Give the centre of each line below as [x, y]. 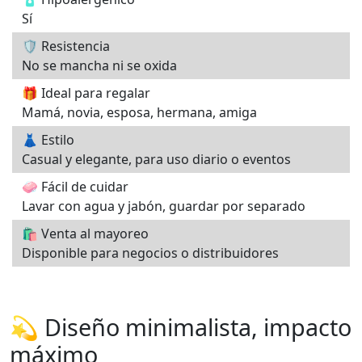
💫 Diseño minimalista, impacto [181, 327]
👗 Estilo [48, 140]
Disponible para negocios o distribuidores [150, 253]
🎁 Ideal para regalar [86, 93]
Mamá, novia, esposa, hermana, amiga [139, 113]
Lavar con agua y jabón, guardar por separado [164, 206]
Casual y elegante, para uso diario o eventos [156, 160]
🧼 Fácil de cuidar [75, 187]
